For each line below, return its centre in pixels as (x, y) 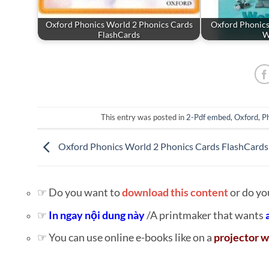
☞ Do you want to (80, 192)
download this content (175, 192)
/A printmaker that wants (206, 215)
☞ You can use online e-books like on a (125, 238)
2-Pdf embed (208, 117)
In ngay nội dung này (98, 215)
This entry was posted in (143, 117)
